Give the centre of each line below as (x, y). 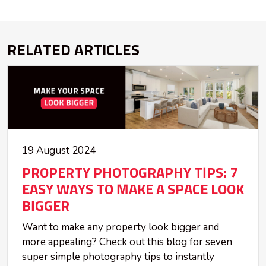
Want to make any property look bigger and (121, 227)
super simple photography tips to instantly (118, 256)
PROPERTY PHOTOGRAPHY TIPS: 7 (130, 173)
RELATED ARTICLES (73, 51)
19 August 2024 (59, 150)
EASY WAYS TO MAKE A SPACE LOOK (133, 190)
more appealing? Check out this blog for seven (127, 242)
